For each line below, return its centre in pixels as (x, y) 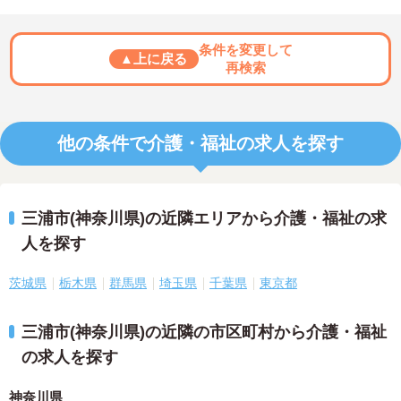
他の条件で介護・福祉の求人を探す (200, 144)
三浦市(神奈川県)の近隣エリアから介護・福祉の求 (204, 219)
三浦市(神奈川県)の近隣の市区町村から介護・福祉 (204, 333)
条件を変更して (245, 50)
